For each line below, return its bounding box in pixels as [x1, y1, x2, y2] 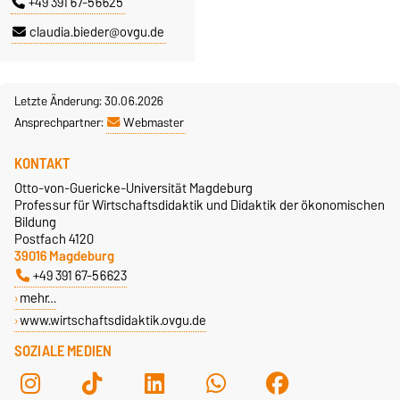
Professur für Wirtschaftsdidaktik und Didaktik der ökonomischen [14, 194, 385, 217]
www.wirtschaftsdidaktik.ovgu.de [19, 309, 206, 332]
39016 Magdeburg [14, 245, 114, 268]
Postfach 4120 [14, 228, 94, 251]
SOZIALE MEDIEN [14, 338, 112, 364]
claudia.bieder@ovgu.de [29, 21, 164, 44]
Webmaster [123, 112, 184, 134]
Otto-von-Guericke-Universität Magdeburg [14, 177, 253, 200]
